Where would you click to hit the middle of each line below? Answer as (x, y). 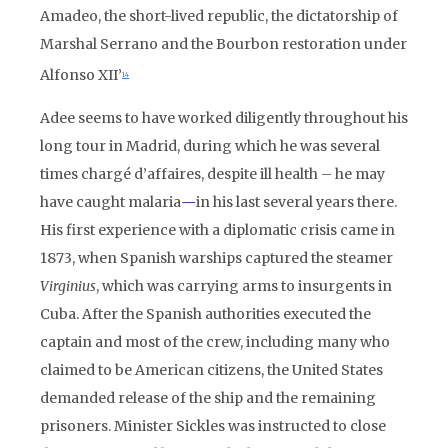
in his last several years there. (296, 202)
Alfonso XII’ (81, 75)
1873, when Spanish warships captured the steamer (216, 258)
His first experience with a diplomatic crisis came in (217, 230)
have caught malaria (110, 202)
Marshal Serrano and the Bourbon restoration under (223, 44)
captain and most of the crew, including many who (215, 342)
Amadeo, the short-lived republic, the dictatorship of (219, 16)
